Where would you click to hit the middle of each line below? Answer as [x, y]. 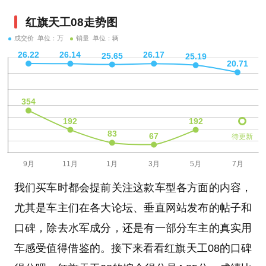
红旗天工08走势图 [72, 23]
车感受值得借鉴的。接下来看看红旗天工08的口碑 [133, 248]
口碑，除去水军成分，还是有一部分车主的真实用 [133, 228]
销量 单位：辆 [97, 38]
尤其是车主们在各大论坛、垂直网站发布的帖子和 [133, 208]
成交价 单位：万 [39, 38]
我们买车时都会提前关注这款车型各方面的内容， [133, 188]
